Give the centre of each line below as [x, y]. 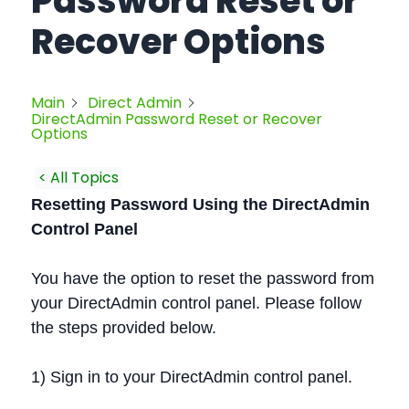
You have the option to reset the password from [203, 278]
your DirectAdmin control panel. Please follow [196, 303]
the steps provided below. [124, 328]
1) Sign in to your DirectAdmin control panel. [192, 377]
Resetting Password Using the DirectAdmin [200, 204]
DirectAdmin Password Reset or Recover [177, 119]
